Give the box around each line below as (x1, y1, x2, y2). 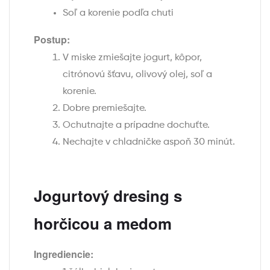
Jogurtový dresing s (34, 184, 182, 207)
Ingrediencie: (34, 247, 93, 262)
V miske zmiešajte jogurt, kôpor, (63, 53, 202, 63)
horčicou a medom (34, 212, 172, 235)
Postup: (34, 33, 70, 47)
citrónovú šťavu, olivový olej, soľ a (63, 70, 212, 80)
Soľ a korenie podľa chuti (63, 8, 174, 19)
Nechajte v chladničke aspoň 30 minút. (63, 137, 235, 148)
